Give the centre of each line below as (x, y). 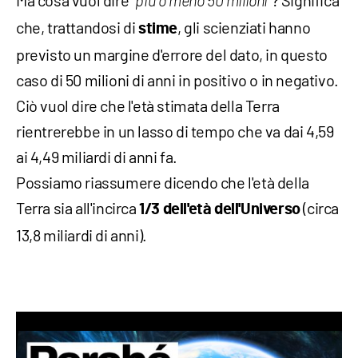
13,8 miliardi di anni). (82, 235)
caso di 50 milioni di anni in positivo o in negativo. (177, 80)
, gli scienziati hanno (244, 27)
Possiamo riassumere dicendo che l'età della (163, 182)
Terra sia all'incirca (78, 207)
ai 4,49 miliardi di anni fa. (97, 156)
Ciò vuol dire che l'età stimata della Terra (148, 105)
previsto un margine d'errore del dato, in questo (172, 54)
